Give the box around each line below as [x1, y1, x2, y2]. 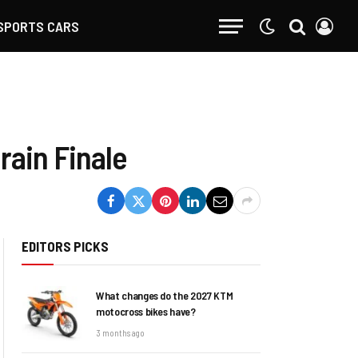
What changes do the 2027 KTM [96, 288, 233, 302]
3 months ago [96, 328, 145, 338]
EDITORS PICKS [22, 238, 109, 254]
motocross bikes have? [96, 304, 196, 318]
